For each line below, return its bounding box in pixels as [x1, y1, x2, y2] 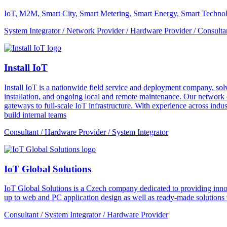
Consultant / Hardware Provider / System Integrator [4, 127, 168, 136]
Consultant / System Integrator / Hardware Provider [4, 210, 168, 219]
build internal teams [4, 110, 66, 119]
